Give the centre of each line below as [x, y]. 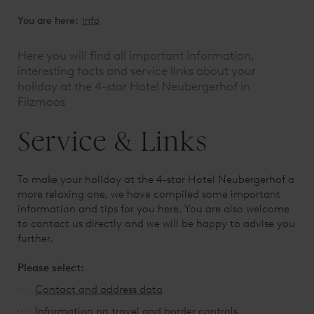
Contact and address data [99, 289]
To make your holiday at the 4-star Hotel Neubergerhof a [156, 179]
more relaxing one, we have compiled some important [149, 194]
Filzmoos [41, 101]
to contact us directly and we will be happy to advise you [156, 223]
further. [35, 238]
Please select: [51, 267]
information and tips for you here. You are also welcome [153, 209]
